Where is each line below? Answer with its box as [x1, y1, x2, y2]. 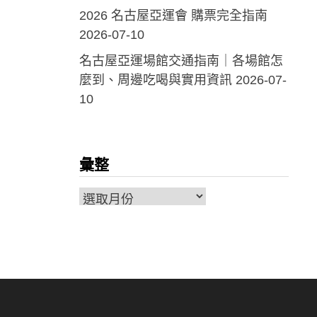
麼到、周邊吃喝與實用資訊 [79, 73, 232, 88]
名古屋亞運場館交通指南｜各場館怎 [79, 54, 283, 69]
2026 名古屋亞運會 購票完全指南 [79, 8, 267, 23]
